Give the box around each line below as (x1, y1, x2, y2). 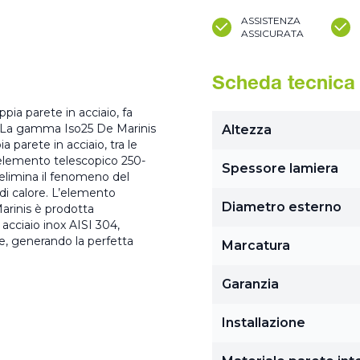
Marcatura (222, 238, 290, 253)
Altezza (222, 122, 272, 137)
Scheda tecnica (212, 76, 355, 95)
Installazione (222, 315, 305, 330)
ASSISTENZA (241, 14, 301, 27)
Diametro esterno (222, 199, 342, 215)
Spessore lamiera (222, 161, 338, 176)
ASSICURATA (241, 27, 304, 39)
